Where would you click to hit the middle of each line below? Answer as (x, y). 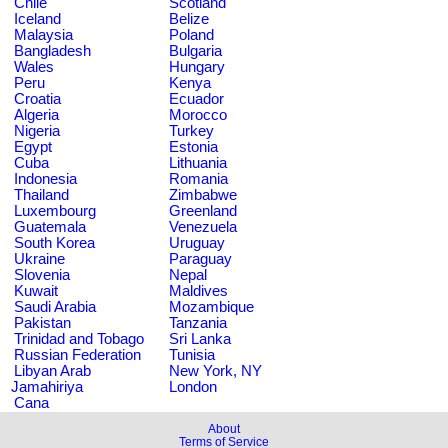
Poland (191, 35)
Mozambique (211, 307)
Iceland (37, 19)
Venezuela (203, 227)
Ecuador (196, 99)
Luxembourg (55, 211)
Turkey (191, 131)
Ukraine (39, 259)
